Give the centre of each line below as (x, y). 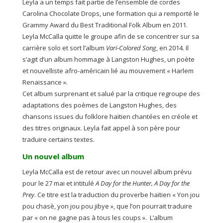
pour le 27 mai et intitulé (58, 183)
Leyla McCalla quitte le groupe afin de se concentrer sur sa (111, 37)
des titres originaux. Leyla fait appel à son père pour (101, 128)
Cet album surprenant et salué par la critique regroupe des (111, 94)
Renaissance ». (45, 82)
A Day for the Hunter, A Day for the (142, 183)
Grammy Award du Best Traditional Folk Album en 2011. (105, 25)
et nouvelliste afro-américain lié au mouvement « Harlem (108, 71)
